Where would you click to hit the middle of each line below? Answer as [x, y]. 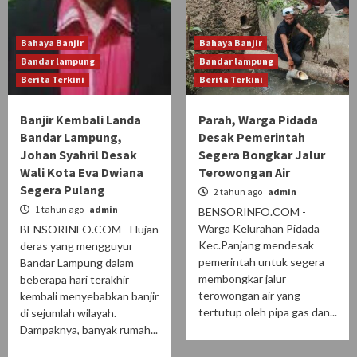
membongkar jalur [242, 279]
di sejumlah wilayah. [68, 313]
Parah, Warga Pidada [258, 120]
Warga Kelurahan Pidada [259, 229]
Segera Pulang [63, 190]
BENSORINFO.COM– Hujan [89, 229]
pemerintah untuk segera [261, 262]
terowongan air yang [249, 296]
